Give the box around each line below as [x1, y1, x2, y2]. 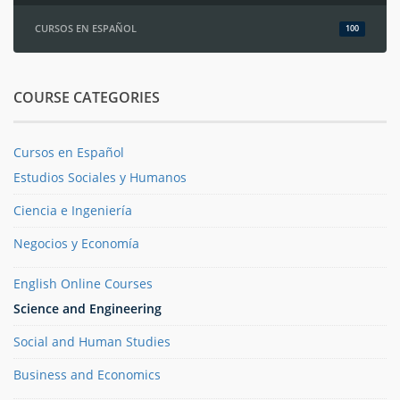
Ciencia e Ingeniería [13, 202, 132, 220]
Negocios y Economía [13, 235, 139, 253]
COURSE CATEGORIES [13, 87, 160, 108]
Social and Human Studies [13, 333, 171, 351]
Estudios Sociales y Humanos [13, 169, 187, 187]
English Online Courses [13, 275, 153, 293]
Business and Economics [13, 366, 161, 384]
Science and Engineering [13, 300, 162, 318]
